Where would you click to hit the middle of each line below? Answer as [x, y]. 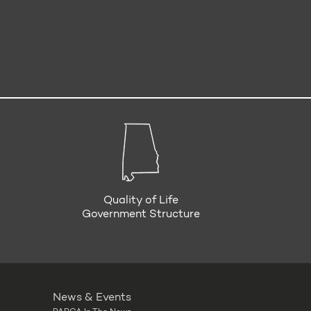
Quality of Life [141, 201]
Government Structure [141, 215]
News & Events [92, 298]
